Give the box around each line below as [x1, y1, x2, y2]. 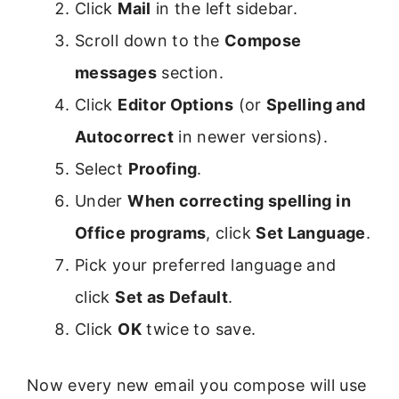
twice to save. [141, 320, 256, 339]
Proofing [127, 159, 198, 179]
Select [75, 159, 128, 179]
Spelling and [266, 95, 366, 115]
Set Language [256, 224, 366, 243]
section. [156, 63, 224, 83]
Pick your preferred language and [75, 256, 337, 275]
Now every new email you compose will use [27, 376, 367, 395]
